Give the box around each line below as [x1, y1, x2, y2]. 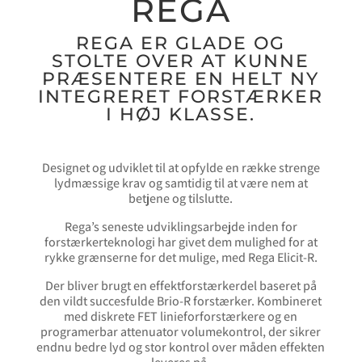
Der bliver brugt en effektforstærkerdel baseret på [44, 277, 317, 295]
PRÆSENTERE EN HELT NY [42, 68, 320, 90]
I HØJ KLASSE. [106, 103, 256, 126]
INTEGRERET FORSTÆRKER [38, 86, 324, 108]
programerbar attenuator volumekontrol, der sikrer [40, 323, 322, 341]
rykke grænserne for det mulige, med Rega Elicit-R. [44, 249, 318, 267]
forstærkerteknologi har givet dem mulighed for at [44, 234, 318, 251]
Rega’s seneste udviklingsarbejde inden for [64, 218, 297, 236]
